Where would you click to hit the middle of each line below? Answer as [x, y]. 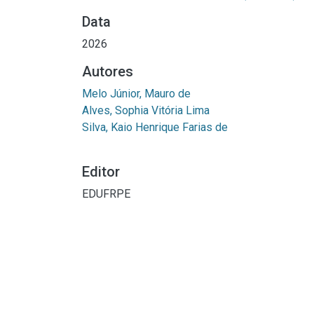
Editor [101, 171]
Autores [108, 71]
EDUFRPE [106, 193]
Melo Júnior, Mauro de [136, 93]
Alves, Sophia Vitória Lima [146, 110]
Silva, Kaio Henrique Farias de [155, 127]
